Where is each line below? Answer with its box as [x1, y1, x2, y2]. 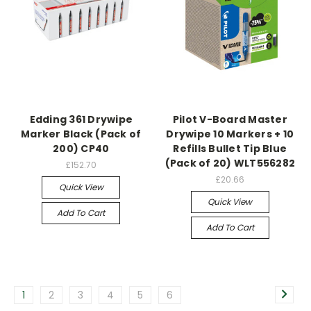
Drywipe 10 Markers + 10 [166, 126, 294, 141]
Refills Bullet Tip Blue [173, 141, 287, 155]
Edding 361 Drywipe [29, 112, 133, 126]
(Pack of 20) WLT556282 [165, 155, 295, 170]
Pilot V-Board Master [172, 112, 287, 126]
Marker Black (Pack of [21, 126, 142, 141]
